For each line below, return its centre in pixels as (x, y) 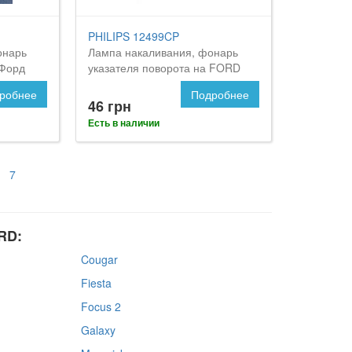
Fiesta (96, 282)
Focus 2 (101, 306)
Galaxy (98, 330)
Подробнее (220, 94)
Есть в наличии (124, 122)
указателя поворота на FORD (165, 67)
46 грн (110, 106)
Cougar (99, 259)
